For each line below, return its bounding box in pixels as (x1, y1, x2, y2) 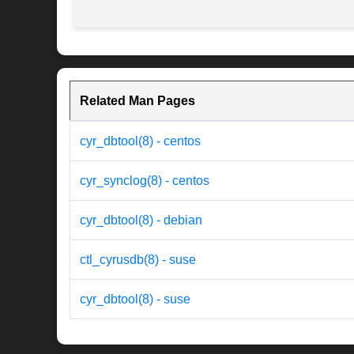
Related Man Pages (80, 94, 195, 108)
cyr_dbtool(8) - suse (80, 292, 190, 307)
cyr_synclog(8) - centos (80, 174, 209, 188)
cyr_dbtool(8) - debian (80, 213, 202, 228)
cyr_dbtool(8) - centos (80, 134, 201, 149)
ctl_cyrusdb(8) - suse (80, 253, 196, 267)
